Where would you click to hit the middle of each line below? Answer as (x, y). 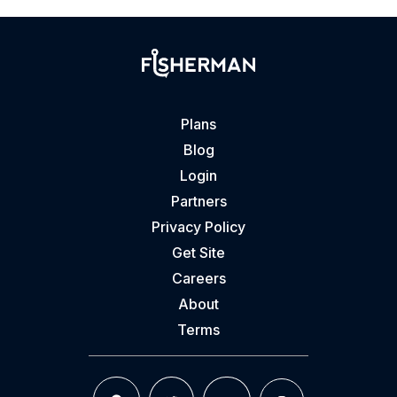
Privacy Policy (198, 226)
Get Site (198, 252)
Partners (198, 201)
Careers (198, 278)
